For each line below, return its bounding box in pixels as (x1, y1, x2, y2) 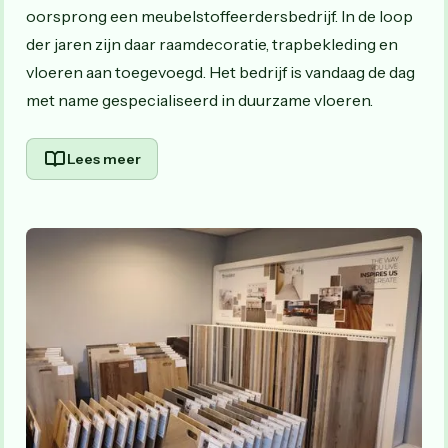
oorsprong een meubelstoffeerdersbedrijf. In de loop (26, 5, 413, 26)
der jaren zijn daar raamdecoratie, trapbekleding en (26, 33, 398, 54)
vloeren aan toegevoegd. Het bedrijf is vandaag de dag (26, 61, 415, 82)
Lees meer (67, 149, 141, 168)
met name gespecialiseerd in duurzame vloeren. (26, 89, 373, 110)
